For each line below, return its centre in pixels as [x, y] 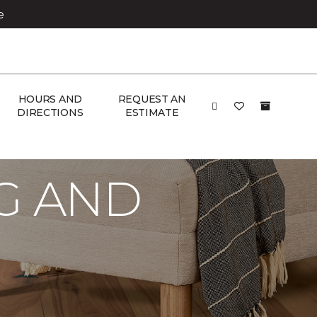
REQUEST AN [152, 99]
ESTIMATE [152, 113]
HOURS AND [50, 99]
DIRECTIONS [50, 113]
